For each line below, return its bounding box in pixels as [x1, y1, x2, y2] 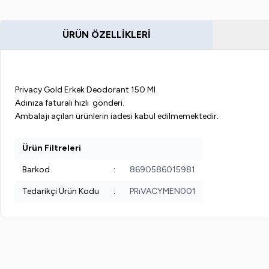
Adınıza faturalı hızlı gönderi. [15, 98, 124, 108]
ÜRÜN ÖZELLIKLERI [62, 29, 151, 40]
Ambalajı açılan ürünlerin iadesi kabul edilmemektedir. [15, 111, 220, 121]
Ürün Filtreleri [22, 143, 81, 153]
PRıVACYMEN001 [130, 186, 196, 196]
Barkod [22, 165, 50, 175]
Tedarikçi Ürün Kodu [22, 186, 99, 196]
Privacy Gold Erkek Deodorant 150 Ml [15, 85, 156, 95]
